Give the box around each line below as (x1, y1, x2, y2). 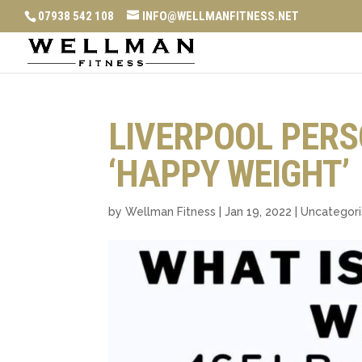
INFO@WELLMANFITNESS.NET (142, 9, 299, 24)
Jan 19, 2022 (225, 205, 293, 218)
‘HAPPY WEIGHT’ (108, 152, 350, 196)
